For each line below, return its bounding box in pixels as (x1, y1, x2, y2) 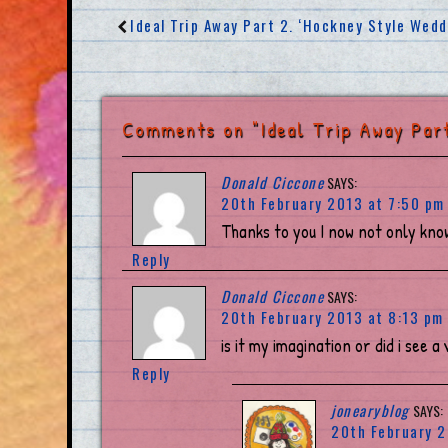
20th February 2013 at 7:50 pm (221, 192, 445, 215)
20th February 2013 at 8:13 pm (221, 306, 444, 329)
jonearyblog (331, 399, 410, 422)
